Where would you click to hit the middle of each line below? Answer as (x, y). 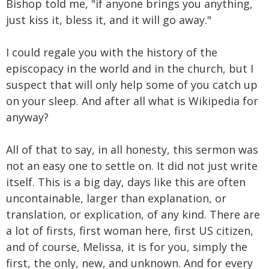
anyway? (27, 117)
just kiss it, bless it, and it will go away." (109, 20)
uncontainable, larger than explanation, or (116, 198)
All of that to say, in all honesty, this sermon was (132, 149)
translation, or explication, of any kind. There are (133, 214)
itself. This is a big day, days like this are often (126, 182)
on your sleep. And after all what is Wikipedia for (132, 101)
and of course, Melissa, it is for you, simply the (127, 246)
